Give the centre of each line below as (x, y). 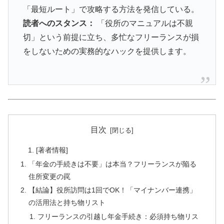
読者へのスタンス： (59, 23)
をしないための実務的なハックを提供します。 (107, 51)
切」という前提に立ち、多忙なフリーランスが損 (111, 37)
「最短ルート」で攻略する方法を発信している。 (111, 9)
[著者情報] (52, 150)
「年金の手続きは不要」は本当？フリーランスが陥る (113, 164)
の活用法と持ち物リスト (67, 203)
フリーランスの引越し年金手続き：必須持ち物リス (118, 217)
